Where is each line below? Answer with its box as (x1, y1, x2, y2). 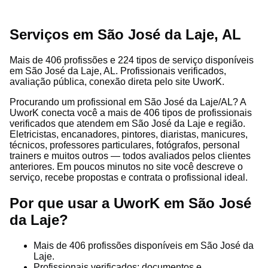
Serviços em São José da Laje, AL (10, 26, 241, 42)
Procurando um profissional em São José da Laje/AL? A (10, 96, 246, 107)
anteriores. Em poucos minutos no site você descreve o (10, 161, 243, 172)
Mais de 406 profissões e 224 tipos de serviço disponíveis (10, 54, 254, 65)
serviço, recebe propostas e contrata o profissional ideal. (10, 172, 248, 182)
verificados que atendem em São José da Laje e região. (10, 118, 245, 129)
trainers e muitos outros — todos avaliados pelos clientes (10, 150, 251, 161)
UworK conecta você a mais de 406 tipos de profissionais (10, 107, 252, 118)
